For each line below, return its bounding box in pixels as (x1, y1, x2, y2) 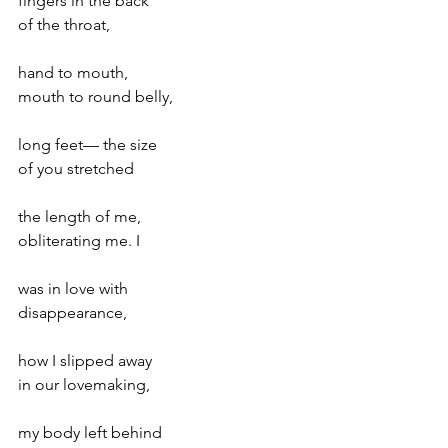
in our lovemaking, (18, 375, 150, 394)
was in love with (18, 279, 128, 298)
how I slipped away (18, 351, 152, 370)
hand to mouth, (18, 63, 128, 82)
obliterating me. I (18, 231, 140, 250)
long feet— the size (18, 135, 157, 154)
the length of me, (18, 207, 141, 226)
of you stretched (18, 159, 134, 178)
